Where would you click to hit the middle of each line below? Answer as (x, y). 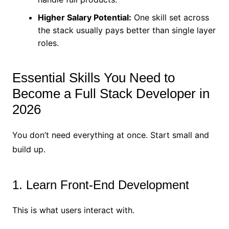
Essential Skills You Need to (93, 78)
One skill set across (170, 18)
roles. (48, 43)
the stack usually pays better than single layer (127, 30)
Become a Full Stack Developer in (111, 94)
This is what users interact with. (73, 210)
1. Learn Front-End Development (100, 185)
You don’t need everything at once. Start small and (110, 135)
